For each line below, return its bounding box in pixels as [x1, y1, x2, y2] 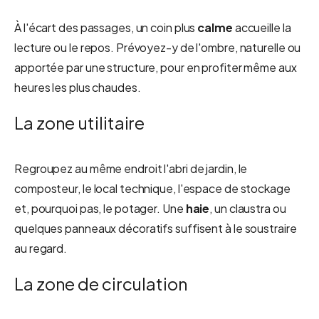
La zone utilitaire [14, 112, 145, 133]
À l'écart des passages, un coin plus [14, 20, 198, 35]
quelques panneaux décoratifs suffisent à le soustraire [14, 221, 297, 236]
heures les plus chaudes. [14, 80, 141, 95]
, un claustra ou [209, 201, 286, 216]
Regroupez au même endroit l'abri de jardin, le [14, 161, 248, 176]
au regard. [14, 241, 68, 256]
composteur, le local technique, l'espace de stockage [14, 181, 291, 196]
